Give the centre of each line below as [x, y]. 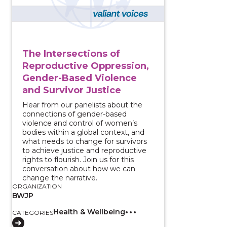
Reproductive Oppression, [86, 66]
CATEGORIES [33, 212]
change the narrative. [60, 178]
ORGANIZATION [37, 186]
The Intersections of [71, 53]
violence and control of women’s [80, 123]
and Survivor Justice [72, 90]
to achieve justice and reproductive [84, 150]
